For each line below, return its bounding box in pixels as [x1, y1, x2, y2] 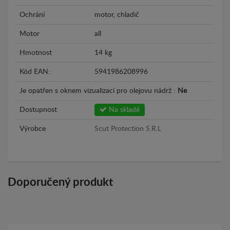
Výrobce [20, 125, 46, 132]
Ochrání [20, 11, 45, 18]
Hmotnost [20, 49, 52, 56]
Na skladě [107, 106, 140, 113]
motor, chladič [94, 11, 139, 18]
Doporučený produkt [8, 176, 113, 188]
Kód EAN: [20, 68, 50, 75]
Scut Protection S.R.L [94, 125, 161, 132]
